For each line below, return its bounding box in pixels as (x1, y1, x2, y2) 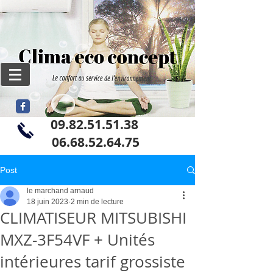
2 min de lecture (71, 197, 124, 206)
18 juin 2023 (27, 197, 68, 206)
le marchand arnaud (27, 186, 94, 195)
